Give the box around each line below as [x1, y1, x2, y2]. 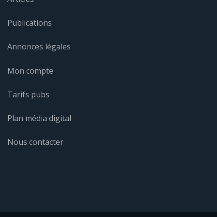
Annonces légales [7, 41, 71, 52]
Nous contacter [7, 137, 63, 148]
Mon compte [7, 65, 53, 76]
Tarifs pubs [7, 89, 49, 100]
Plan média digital [7, 112, 71, 124]
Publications [7, 17, 52, 29]
